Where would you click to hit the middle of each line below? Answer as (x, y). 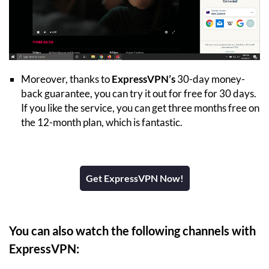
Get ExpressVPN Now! (134, 178)
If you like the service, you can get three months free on (140, 107)
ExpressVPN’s (144, 79)
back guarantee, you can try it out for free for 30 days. (139, 93)
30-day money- (210, 79)
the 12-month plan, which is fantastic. (102, 122)
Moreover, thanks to (66, 79)
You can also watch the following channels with (132, 230)
